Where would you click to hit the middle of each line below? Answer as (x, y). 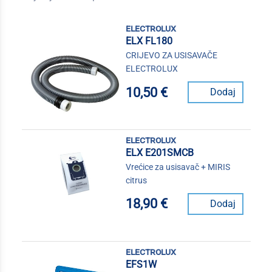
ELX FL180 (149, 41)
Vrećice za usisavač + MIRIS (178, 167)
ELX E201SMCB (159, 152)
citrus (136, 180)
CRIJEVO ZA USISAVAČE (171, 55)
